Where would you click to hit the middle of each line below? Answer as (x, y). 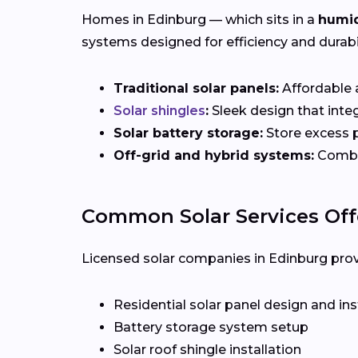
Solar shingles (159, 111)
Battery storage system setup (211, 328)
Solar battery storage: (188, 133)
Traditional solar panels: (196, 89)
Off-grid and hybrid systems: (214, 156)
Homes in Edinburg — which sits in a (200, 20)
